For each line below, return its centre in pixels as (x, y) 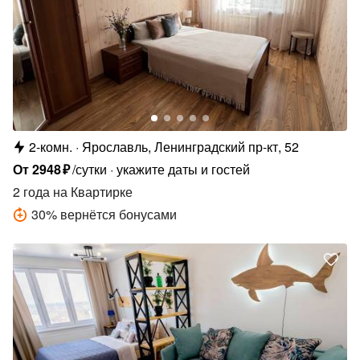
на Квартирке (91, 191)
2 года (31, 191)
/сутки (90, 169)
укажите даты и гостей (184, 169)
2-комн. (51, 146)
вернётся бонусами (119, 214)
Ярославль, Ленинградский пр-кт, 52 (190, 146)
